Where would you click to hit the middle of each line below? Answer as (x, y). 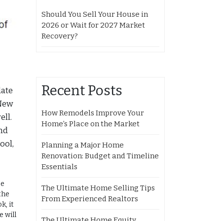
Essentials (59, 167)
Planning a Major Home (83, 145)
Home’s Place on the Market (91, 124)
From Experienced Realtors (90, 199)
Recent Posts (82, 91)
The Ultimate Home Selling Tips (98, 188)
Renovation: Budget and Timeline (100, 156)
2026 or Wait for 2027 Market (93, 25)
